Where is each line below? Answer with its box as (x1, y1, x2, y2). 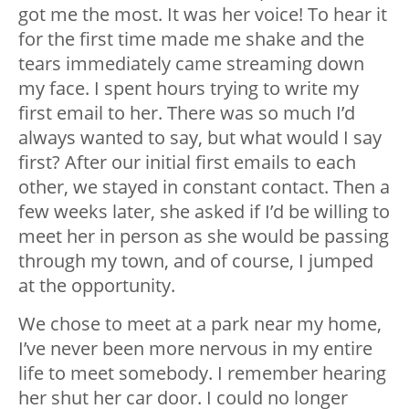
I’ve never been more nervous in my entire (18, 335, 372, 361)
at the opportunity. (18, 272, 175, 298)
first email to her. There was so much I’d (18, 100, 355, 125)
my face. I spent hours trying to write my (18, 75, 359, 100)
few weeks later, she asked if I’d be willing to (18, 198, 390, 224)
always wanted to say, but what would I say (18, 124, 382, 150)
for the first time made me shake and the (18, 26, 364, 51)
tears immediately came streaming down (18, 50, 364, 76)
